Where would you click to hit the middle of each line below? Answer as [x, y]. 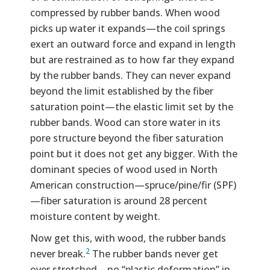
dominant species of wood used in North [124, 169]
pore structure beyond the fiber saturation [127, 138]
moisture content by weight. [95, 216]
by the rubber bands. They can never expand [130, 75]
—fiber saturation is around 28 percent [119, 200]
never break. [58, 253]
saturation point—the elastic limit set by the [132, 106]
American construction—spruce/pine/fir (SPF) [133, 185]
